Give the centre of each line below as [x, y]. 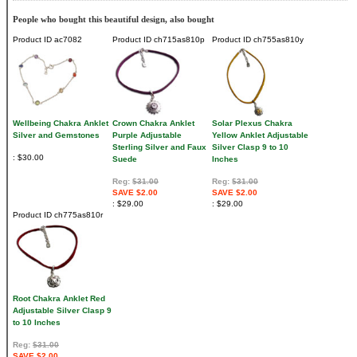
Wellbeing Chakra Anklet [61, 123]
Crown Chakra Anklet [153, 123]
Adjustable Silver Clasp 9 [62, 310]
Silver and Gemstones [56, 135]
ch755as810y [277, 39]
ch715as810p [178, 39]
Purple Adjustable [147, 135]
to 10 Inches [37, 322]
